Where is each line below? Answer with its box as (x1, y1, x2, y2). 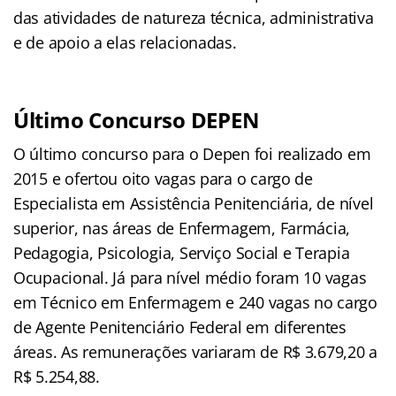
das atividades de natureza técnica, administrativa (13, 6, 374, 28)
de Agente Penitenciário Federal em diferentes (13, 316, 346, 338)
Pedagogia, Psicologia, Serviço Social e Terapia (13, 241, 350, 263)
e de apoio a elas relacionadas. (13, 31, 237, 53)
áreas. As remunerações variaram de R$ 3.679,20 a (13, 340, 378, 362)
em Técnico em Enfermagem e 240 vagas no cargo (13, 291, 377, 313)
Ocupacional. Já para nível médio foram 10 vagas (13, 266, 367, 288)
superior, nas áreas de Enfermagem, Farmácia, (13, 217, 351, 239)
